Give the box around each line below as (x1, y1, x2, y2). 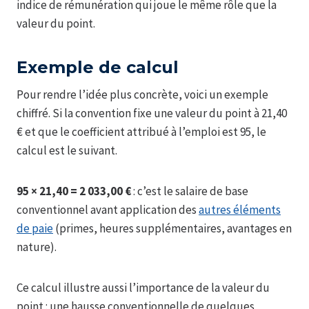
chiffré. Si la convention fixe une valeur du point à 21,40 (17, 105, 287, 121)
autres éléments (199, 201, 281, 217)
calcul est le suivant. (17, 142, 117, 158)
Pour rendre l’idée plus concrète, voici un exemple (17, 86, 268, 102)
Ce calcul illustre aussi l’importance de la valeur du (17, 279, 270, 295)
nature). (17, 239, 57, 255)
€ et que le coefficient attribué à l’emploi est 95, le (17, 123, 266, 139)
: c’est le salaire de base (131, 183, 248, 199)
